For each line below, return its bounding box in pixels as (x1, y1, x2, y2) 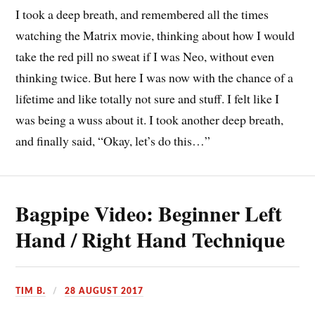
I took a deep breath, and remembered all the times (15, 6, 269, 23)
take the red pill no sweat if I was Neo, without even (15, 48, 275, 65)
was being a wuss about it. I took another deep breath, (15, 111, 284, 129)
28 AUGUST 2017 (65, 286, 144, 295)
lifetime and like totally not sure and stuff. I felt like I (15, 90, 280, 108)
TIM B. (15, 286, 46, 295)
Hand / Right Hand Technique (15, 224, 285, 255)
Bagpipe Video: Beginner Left (15, 198, 283, 229)
